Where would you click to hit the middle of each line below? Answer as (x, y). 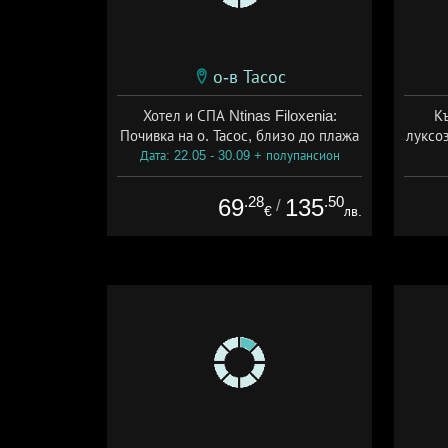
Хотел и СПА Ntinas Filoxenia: (239, 115)
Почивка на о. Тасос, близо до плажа (239, 135)
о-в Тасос (249, 76)
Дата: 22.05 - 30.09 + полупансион (239, 155)
